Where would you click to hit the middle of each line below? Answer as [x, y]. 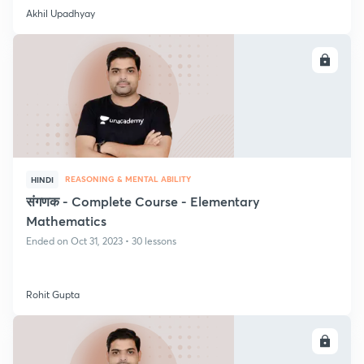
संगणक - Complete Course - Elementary [143, 201]
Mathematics [66, 221]
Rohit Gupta [53, 295]
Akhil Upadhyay [61, 13]
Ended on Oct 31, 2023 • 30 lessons [101, 241]
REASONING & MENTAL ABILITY [128, 179]
